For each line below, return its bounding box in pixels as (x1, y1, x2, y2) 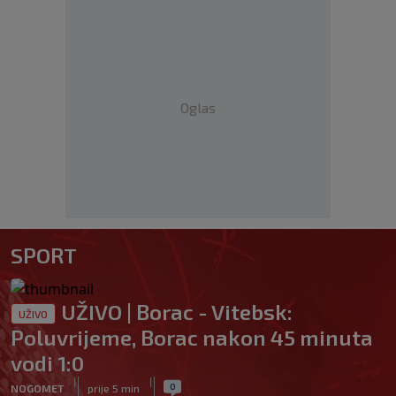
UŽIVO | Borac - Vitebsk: (61, 299, 293, 324)
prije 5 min (88, 381, 140, 394)
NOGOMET (11, 381, 64, 394)
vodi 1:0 (11, 350, 84, 376)
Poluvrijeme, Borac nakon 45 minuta (11, 324, 373, 350)
